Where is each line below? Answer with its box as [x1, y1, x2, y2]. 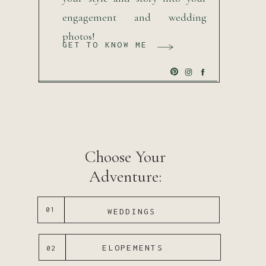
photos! [62, 30, 95, 43]
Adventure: [88, 166, 161, 186]
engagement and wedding [62, 11, 207, 24]
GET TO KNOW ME [62, 40, 148, 49]
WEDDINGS [107, 207, 156, 216]
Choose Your [84, 147, 166, 167]
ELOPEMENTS [102, 243, 163, 252]
